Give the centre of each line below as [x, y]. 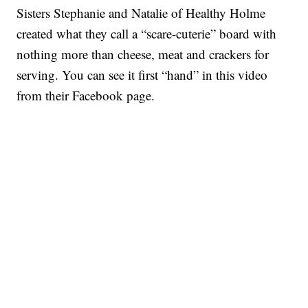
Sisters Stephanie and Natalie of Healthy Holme [141, 12]
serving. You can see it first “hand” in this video [142, 74]
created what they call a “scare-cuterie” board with [147, 33]
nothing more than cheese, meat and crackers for [143, 54]
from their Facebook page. [86, 95]
